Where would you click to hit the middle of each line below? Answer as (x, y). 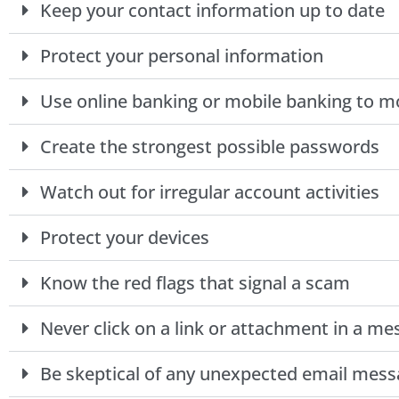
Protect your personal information (182, 56)
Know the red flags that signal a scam (195, 283)
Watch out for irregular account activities (210, 192)
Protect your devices (125, 238)
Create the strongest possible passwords (210, 147)
